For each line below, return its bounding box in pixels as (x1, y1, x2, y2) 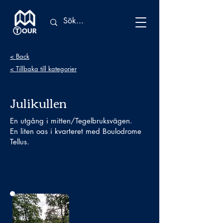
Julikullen (10, 92, 67, 113)
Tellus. (10, 137, 29, 146)
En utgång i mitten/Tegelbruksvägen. (10, 116, 132, 125)
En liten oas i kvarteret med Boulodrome (10, 126, 141, 136)
